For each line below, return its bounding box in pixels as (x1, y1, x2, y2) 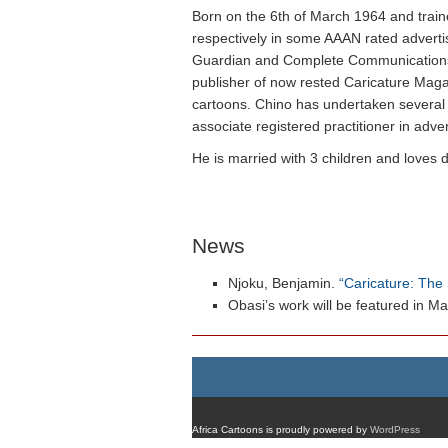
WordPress (370, 424, 420, 435)
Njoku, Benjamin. (228, 275, 339, 291)
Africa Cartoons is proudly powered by (192, 424, 370, 435)
